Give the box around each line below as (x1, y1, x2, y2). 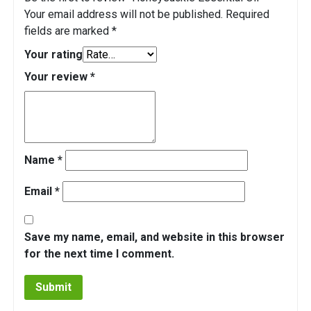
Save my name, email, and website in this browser (24, 230, 285, 244)
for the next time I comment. (24, 247, 174, 261)
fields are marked (24, 24, 112, 38)
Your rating (24, 48, 83, 62)
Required (226, 8, 269, 22)
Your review (24, 70, 90, 84)
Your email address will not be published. (24, 8, 223, 22)
